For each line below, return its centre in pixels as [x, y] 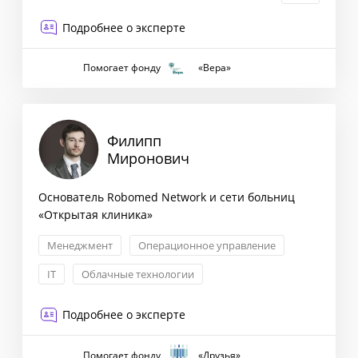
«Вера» [214, 68]
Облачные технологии [138, 274]
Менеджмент [80, 246]
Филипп [134, 141]
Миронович [148, 159]
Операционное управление [207, 246]
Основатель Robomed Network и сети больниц [167, 197]
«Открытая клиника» [95, 215]
